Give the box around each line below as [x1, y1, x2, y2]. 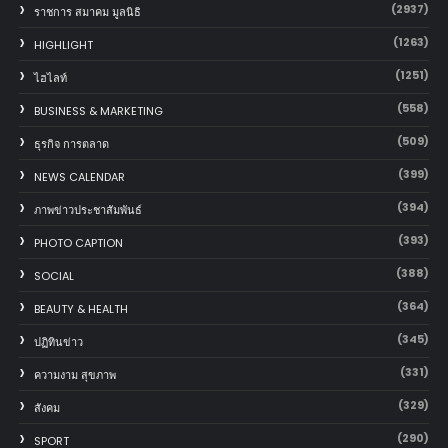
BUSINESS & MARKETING [33, 102, 163, 119]
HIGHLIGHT [33, 36, 93, 53]
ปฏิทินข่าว [33, 333, 83, 350]
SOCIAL [33, 267, 74, 284]
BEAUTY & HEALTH [33, 300, 128, 317]
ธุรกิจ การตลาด [33, 135, 109, 152]
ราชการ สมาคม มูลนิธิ [33, 3, 141, 20]
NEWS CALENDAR [33, 168, 125, 185]
